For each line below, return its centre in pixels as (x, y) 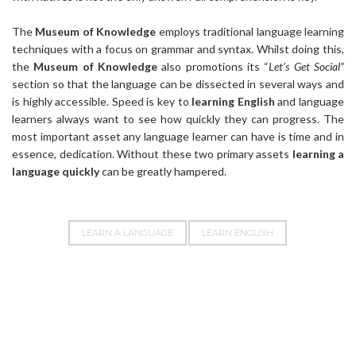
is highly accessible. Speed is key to (102, 102)
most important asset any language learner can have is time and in (178, 137)
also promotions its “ (213, 67)
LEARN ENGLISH (237, 233)
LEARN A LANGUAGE (127, 233)
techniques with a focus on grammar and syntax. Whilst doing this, (178, 49)
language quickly (56, 172)
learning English (233, 102)
